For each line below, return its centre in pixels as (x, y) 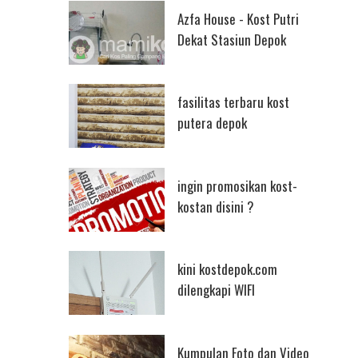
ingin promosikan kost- (237, 185)
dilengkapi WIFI (216, 290)
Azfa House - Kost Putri (238, 18)
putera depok (212, 123)
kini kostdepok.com (227, 269)
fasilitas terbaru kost (233, 102)
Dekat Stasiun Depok (231, 39)
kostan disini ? (215, 206)
